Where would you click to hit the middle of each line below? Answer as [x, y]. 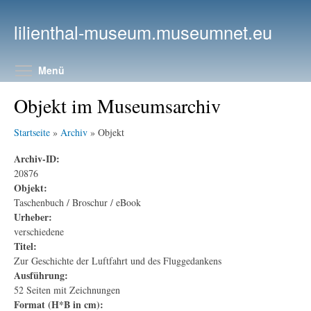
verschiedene [39, 231]
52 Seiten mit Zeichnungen [67, 289]
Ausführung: [41, 275]
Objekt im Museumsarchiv [117, 106]
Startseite [32, 132]
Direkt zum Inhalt [146, 8]
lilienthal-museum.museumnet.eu [143, 32]
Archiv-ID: [37, 158]
